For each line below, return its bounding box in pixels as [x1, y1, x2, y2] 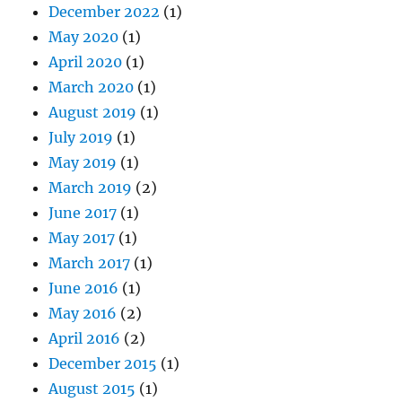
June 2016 [48, 278, 119, 297]
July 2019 [48, 127, 114, 146]
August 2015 [48, 379, 136, 398]
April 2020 [48, 52, 123, 71]
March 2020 [48, 77, 135, 96]
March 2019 [48, 178, 133, 197]
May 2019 [48, 153, 118, 171]
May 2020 [48, 27, 119, 46]
